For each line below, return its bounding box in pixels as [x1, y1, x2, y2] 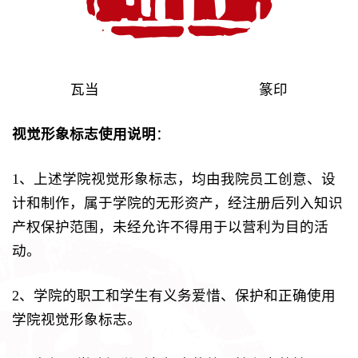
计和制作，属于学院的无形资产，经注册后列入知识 [12, 194, 343, 211]
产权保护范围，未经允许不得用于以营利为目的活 [12, 218, 328, 235]
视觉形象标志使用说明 [12, 125, 156, 142]
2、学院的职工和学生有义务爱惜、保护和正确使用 [12, 287, 336, 304]
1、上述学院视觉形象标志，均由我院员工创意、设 [12, 170, 336, 187]
